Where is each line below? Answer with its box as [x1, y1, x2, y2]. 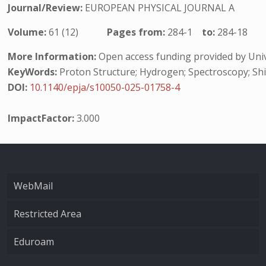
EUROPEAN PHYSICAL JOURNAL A [85, 1, 235, 14]
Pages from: [107, 26, 168, 39]
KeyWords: [8, 65, 58, 78]
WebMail [14, 179, 53, 192]
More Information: [8, 50, 97, 63]
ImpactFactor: [8, 112, 77, 125]
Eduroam [14, 235, 54, 248]
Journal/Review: [8, 1, 85, 14]
